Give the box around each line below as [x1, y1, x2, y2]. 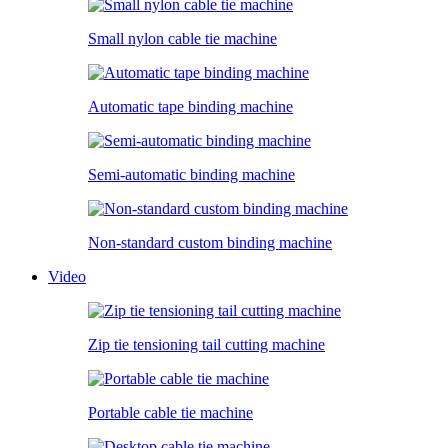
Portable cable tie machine [88, 403, 253, 421]
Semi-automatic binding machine [88, 165, 295, 183]
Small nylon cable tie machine [88, 29, 277, 47]
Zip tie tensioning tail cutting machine [88, 335, 325, 353]
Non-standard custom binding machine [88, 233, 332, 251]
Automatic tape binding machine [88, 97, 293, 115]
